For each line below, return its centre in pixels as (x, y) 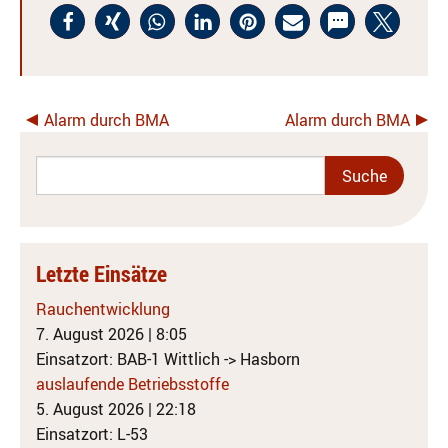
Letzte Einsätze (101, 274)
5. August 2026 (90, 409)
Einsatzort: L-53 (92, 434)
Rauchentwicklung (103, 309)
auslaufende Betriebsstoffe (132, 384)
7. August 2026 (90, 334)
